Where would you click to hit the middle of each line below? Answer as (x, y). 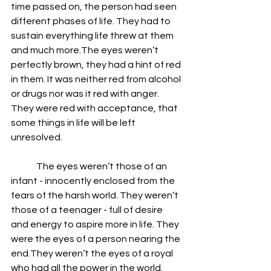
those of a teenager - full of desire (88, 210)
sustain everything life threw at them (93, 36)
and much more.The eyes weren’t (86, 50)
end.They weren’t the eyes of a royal (93, 253)
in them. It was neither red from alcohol (97, 79)
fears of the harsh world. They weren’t (96, 195)
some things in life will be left (74, 123)
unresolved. (38, 137)
